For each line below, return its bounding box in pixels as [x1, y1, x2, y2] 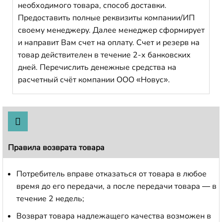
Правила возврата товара [8, 142, 105, 153]
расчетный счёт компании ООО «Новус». [18, 74, 170, 85]
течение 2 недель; [16, 193, 84, 204]
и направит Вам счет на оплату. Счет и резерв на [18, 37, 200, 48]
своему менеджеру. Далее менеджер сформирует [18, 25, 205, 36]
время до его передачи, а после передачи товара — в [16, 181, 217, 192]
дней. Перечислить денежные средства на [18, 62, 176, 73]
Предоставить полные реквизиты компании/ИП [18, 12, 195, 23]
